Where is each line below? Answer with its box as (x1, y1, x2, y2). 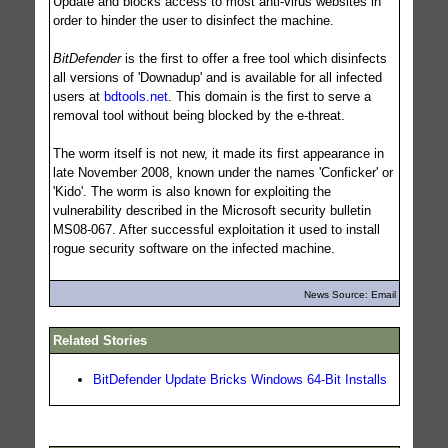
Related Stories (52, 332, 147, 348)
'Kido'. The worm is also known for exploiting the (52, 183, 331, 199)
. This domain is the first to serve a (167, 88, 371, 104)
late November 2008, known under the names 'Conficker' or (52, 164, 393, 180)
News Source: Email (303, 288, 396, 300)
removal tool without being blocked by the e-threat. (52, 107, 345, 123)
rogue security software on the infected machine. (52, 240, 335, 256)
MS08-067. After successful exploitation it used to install (52, 221, 380, 237)
